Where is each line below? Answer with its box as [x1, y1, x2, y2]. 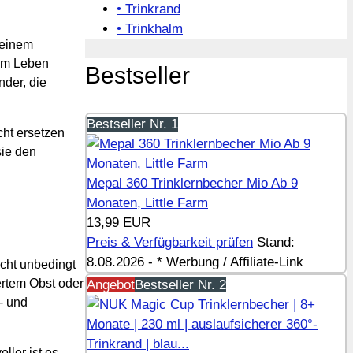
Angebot [87, 277, 135, 293]
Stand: [257, 235, 295, 251]
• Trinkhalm [117, 20, 183, 36]
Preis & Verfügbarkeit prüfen [87, 235, 253, 251]
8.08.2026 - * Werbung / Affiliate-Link [87, 255, 303, 270]
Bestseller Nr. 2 [135, 277, 226, 293]
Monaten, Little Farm [87, 195, 208, 211]
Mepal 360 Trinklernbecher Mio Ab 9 [87, 176, 298, 191]
